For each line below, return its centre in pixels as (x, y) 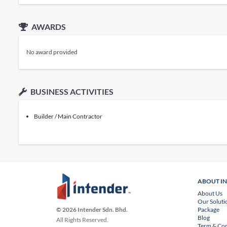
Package (209, 210)
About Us (210, 193)
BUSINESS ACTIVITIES (71, 91)
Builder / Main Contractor (68, 116)
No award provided (52, 52)
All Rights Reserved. (83, 220)
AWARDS (48, 27)
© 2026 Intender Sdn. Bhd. (92, 210)
